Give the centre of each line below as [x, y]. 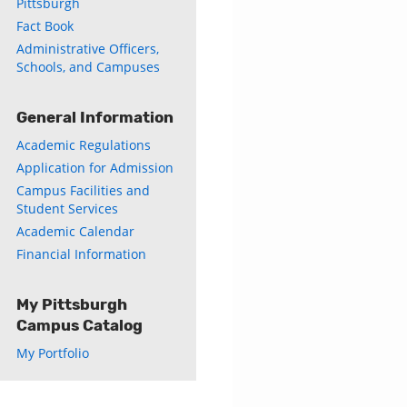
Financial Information [81, 254]
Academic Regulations [84, 145]
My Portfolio [53, 353]
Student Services [67, 208]
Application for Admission [95, 168]
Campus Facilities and [83, 190]
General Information [95, 117]
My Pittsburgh [72, 304]
